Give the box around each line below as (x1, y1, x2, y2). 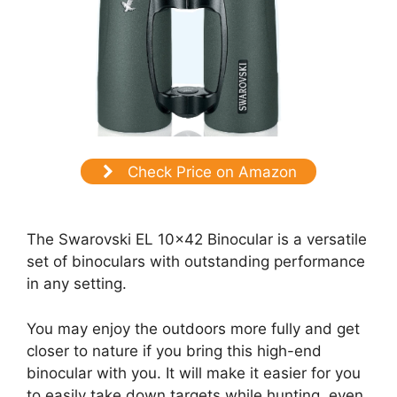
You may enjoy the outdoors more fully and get (27, 319, 360, 338)
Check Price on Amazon (122, 162, 297, 181)
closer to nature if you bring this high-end (27, 341, 322, 360)
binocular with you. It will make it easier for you (27, 363, 361, 382)
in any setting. (27, 275, 127, 293)
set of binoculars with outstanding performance (27, 253, 365, 271)
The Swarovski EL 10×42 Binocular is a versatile (27, 230, 367, 249)
